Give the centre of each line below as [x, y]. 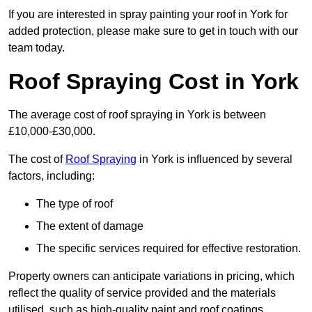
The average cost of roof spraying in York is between [137, 115]
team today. [37, 48]
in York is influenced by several [214, 159]
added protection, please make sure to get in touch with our [153, 31]
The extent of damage [90, 226]
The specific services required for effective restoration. [169, 249]
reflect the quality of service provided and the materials [142, 293]
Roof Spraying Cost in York [154, 82]
